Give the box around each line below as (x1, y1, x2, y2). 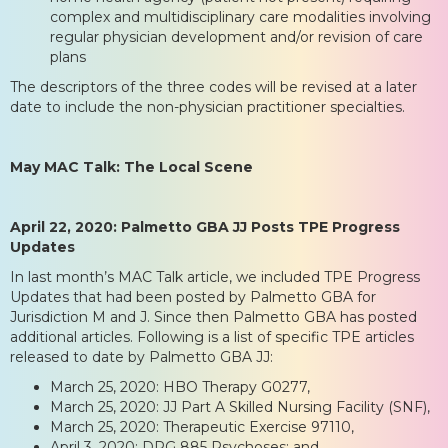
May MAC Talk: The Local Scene (10, 157, 253, 176)
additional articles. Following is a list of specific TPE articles (10, 327, 414, 346)
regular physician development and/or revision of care (50, 27, 423, 46)
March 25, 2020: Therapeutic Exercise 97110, (50, 417, 354, 436)
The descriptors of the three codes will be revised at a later (10, 77, 417, 96)
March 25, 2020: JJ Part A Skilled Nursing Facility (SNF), (50, 397, 430, 416)
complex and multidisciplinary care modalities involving (50, 7, 431, 26)
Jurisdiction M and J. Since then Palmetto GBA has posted (10, 307, 417, 326)
